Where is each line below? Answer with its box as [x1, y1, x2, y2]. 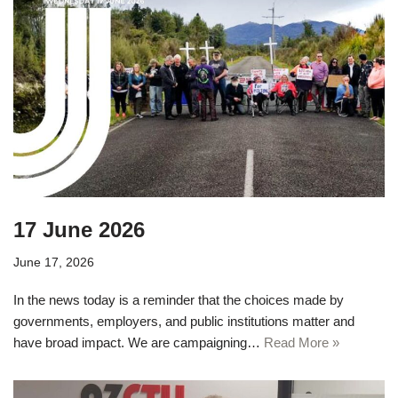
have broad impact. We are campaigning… [13, 335, 264, 351]
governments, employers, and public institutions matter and [13, 314, 354, 330]
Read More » [264, 335, 339, 351]
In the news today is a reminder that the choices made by [13, 292, 344, 308]
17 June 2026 [13, 218, 145, 243]
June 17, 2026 [13, 256, 94, 270]
